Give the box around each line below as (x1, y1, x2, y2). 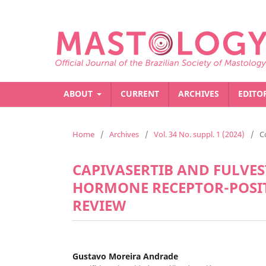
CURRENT (121, 87, 160, 99)
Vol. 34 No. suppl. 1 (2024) (154, 128, 245, 140)
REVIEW (72, 195, 126, 215)
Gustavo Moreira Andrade (72, 250, 178, 262)
